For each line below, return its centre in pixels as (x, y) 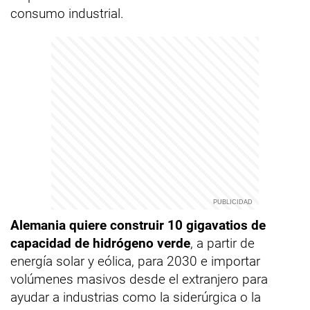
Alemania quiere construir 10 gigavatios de (138, 225)
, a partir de (222, 243)
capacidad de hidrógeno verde (100, 243)
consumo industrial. (67, 13)
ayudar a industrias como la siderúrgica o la (136, 297)
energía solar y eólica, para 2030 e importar (135, 261)
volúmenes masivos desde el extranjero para (139, 279)
